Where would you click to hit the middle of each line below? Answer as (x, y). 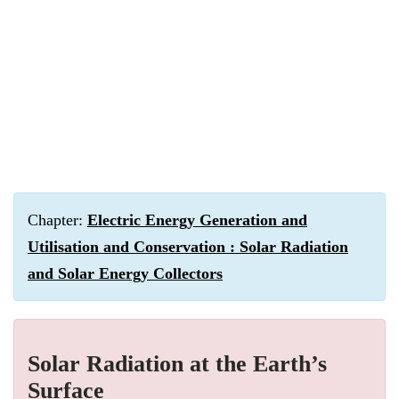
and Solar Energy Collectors (125, 273)
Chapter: (57, 220)
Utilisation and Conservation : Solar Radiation (188, 247)
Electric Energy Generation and (197, 220)
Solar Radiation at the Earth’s (177, 364)
